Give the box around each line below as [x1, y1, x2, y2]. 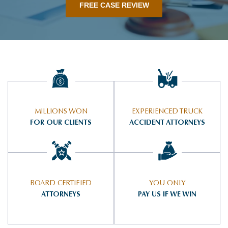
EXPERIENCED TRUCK [132, 107, 203, 116]
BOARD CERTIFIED [30, 179, 92, 187]
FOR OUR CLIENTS [30, 118, 92, 127]
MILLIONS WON [34, 107, 88, 116]
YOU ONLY [149, 179, 186, 187]
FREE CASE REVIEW [79, 1, 149, 9]
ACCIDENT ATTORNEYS [129, 118, 205, 127]
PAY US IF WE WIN [138, 190, 196, 198]
